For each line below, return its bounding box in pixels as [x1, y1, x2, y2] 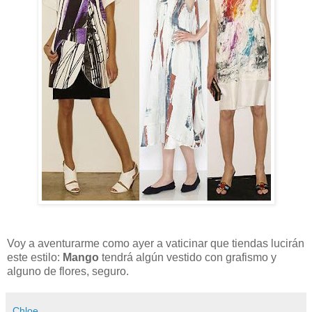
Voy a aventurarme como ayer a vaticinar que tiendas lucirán [7, 237, 304, 249]
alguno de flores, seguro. [7, 265, 129, 277]
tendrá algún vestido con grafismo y [99, 251, 276, 263]
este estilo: [7, 251, 63, 263]
